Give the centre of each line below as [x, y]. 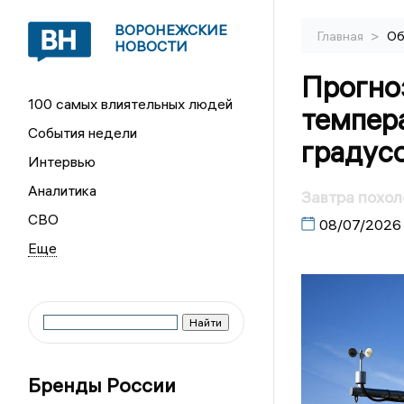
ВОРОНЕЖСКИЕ [171, 30]
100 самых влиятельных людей [131, 104]
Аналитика [63, 190]
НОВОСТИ [151, 46]
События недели [83, 133]
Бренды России [102, 385]
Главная [341, 36]
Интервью [62, 161]
